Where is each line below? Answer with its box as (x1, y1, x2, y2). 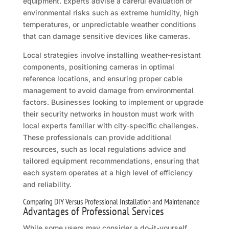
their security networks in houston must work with (22, 109, 194, 119)
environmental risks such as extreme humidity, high (22, 8, 198, 17)
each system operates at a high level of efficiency (22, 168, 193, 177)
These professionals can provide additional (22, 133, 171, 142)
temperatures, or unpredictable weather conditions (22, 20, 196, 29)
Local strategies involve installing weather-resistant (22, 51, 201, 60)
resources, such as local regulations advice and (22, 145, 186, 154)
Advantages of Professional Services (22, 204, 164, 219)
